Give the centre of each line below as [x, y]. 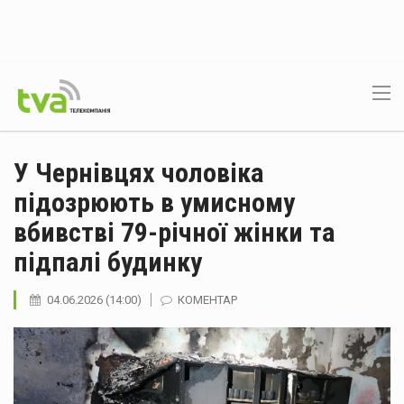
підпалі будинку [108, 262]
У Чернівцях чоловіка [139, 173]
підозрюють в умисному [154, 202]
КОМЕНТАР [207, 300]
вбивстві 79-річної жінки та [174, 232]
